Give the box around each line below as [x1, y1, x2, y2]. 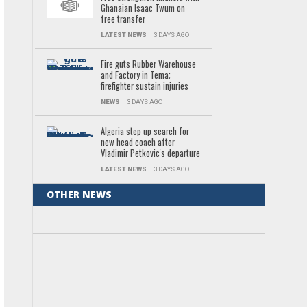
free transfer [100, 12, 145, 25]
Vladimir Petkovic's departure [100, 147, 200, 160]
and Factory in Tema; [100, 69, 171, 82]
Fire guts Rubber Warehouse [100, 58, 196, 71]
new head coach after [100, 136, 175, 149]
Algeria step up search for [100, 125, 189, 138]
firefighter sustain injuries [100, 79, 188, 93]
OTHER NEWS [46, 188, 112, 201]
